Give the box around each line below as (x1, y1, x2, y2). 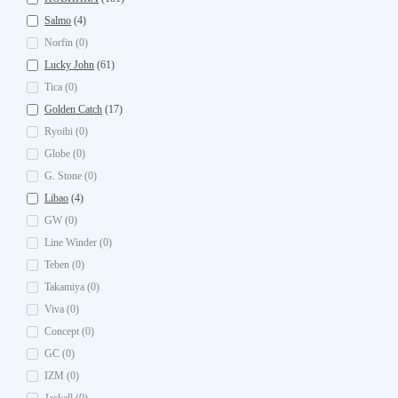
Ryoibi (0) (44, 125, 88, 138)
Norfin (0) (44, 36, 88, 49)
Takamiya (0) (44, 281, 99, 293)
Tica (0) (44, 81, 77, 93)
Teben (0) (44, 259, 84, 271)
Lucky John (44, 59, 94, 71)
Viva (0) (44, 303, 79, 315)
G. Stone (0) (44, 170, 97, 182)
